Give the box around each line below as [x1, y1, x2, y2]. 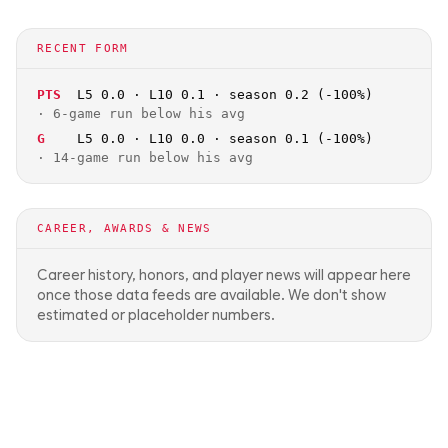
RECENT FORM [37, 42, 129, 55]
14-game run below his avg [53, 150, 253, 165]
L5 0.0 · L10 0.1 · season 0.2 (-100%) [77, 87, 373, 102]
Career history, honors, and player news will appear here [37, 266, 411, 284]
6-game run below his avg [53, 106, 245, 121]
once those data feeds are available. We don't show [37, 286, 386, 304]
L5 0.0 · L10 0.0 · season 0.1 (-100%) [77, 131, 373, 146]
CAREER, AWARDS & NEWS [37, 222, 212, 235]
